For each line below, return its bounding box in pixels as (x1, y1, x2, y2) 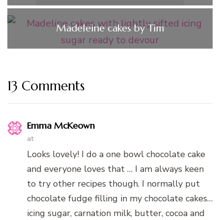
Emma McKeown (27, 119, 95, 131)
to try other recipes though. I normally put (27, 177, 200, 190)
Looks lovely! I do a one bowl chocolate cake (27, 148, 205, 160)
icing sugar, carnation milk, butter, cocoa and (27, 207, 205, 219)
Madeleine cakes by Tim (56, 22, 164, 34)
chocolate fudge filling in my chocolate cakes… (27, 192, 213, 204)
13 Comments (7, 77, 85, 94)
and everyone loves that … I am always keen (27, 163, 204, 175)
